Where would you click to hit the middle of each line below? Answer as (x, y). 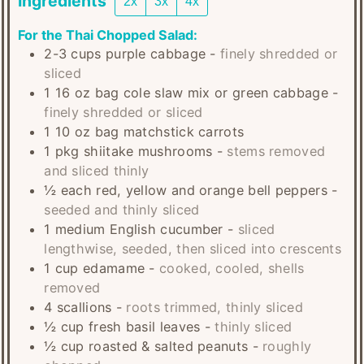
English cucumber (166, 229)
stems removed (276, 151)
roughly (287, 346)
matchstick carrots (184, 131)
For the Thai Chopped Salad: (108, 35)
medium (80, 229)
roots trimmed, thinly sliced (214, 307)
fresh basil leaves (145, 326)
